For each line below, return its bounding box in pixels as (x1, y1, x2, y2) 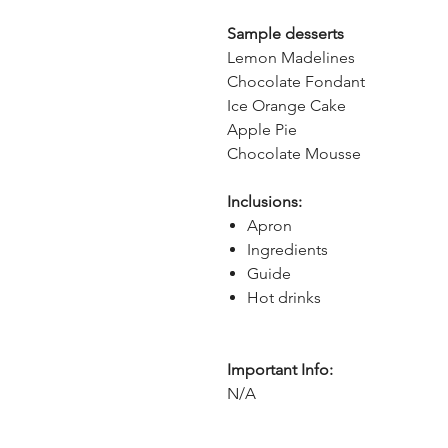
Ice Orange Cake (227, 96, 346, 115)
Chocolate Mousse (227, 144, 361, 163)
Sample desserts (227, 24, 344, 43)
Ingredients (247, 240, 328, 259)
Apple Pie (227, 120, 297, 139)
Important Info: (227, 360, 333, 379)
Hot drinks (247, 288, 321, 307)
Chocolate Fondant (227, 72, 365, 91)
